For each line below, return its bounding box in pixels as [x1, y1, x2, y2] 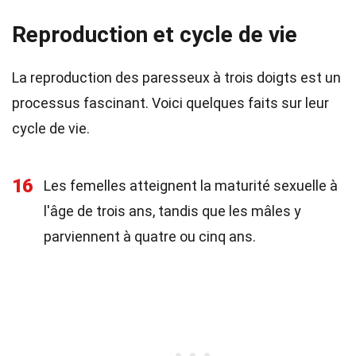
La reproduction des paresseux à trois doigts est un [12, 69, 341, 86]
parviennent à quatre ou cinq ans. [44, 228, 256, 245]
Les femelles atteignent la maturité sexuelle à [44, 177, 338, 194]
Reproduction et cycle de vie [12, 21, 297, 48]
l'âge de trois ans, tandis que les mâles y [44, 203, 301, 219]
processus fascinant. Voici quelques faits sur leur [12, 95, 329, 111]
